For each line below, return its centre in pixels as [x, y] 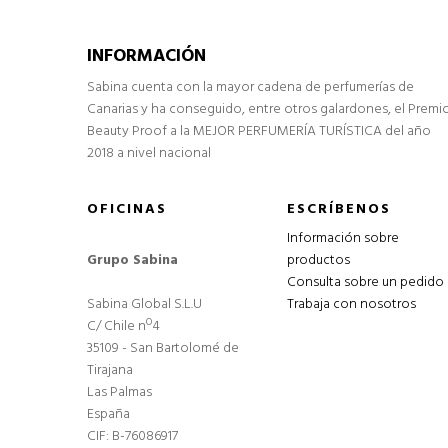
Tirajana [110, 370]
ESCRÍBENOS [338, 209]
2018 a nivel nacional [149, 153]
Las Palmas [119, 392]
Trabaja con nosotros [351, 304]
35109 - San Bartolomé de [163, 348]
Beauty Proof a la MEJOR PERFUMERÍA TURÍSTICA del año [259, 131]
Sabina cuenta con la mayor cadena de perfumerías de [250, 87]
